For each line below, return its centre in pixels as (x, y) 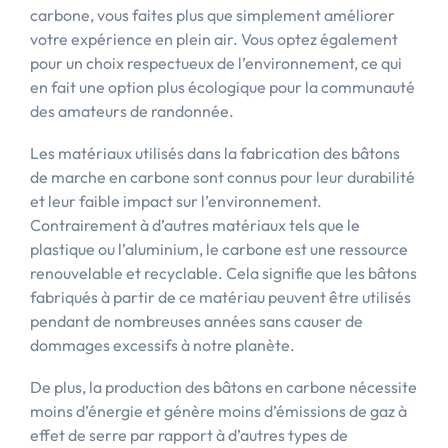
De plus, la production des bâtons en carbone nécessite (223, 387)
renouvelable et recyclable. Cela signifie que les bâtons (223, 273)
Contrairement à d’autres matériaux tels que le (195, 225)
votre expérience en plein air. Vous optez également (214, 39)
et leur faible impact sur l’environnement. (176, 201)
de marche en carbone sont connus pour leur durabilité (222, 177)
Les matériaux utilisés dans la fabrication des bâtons (215, 153)
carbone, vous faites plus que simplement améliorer (212, 15)
